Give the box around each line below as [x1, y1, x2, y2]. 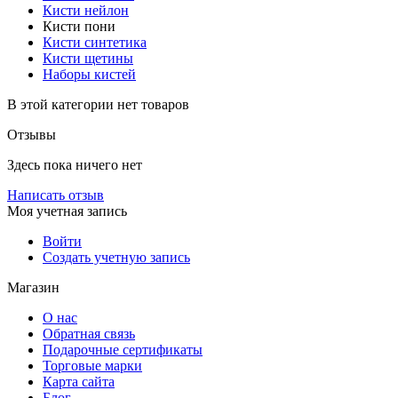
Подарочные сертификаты [43, 341, 203, 357]
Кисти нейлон [43, 2, 129, 18]
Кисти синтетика [43, 34, 147, 50]
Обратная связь [43, 325, 135, 341]
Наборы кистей [43, 66, 136, 82]
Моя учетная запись [7, 203, 127, 219]
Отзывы [7, 126, 56, 142]
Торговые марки [43, 357, 142, 373]
